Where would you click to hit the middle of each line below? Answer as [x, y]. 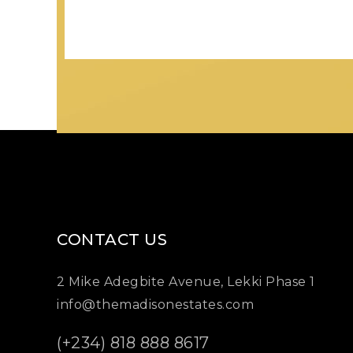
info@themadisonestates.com [155, 305]
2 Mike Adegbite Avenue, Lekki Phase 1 [186, 282]
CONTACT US [112, 240]
